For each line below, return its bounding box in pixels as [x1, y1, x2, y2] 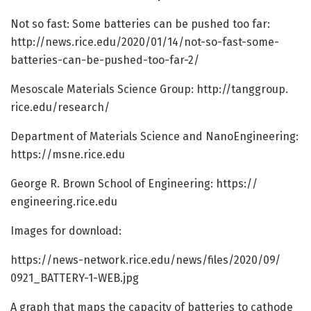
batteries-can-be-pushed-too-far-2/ [10, 53, 199, 67]
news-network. [52, 253, 128, 267]
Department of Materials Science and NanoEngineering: [10, 129, 299, 143]
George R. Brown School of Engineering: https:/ [10, 176, 252, 190]
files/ [208, 253, 234, 267]
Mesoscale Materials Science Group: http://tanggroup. [10, 82, 288, 96]
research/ [58, 100, 110, 114]
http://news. [10, 35, 74, 49]
